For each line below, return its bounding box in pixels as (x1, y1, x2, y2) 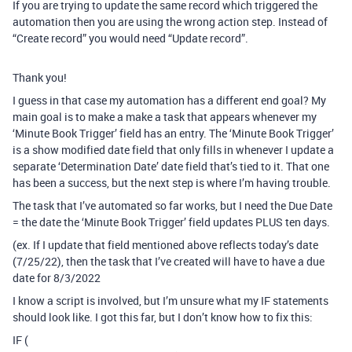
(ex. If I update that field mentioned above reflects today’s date (13, 236, 318, 252)
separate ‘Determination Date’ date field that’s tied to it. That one (13, 158, 329, 174)
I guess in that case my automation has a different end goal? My (13, 92, 326, 108)
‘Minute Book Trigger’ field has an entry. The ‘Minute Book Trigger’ (13, 125, 334, 141)
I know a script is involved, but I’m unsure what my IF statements (13, 292, 328, 308)
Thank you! (13, 69, 67, 85)
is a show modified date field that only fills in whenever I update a (13, 141, 334, 157)
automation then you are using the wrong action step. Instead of (13, 13, 328, 29)
